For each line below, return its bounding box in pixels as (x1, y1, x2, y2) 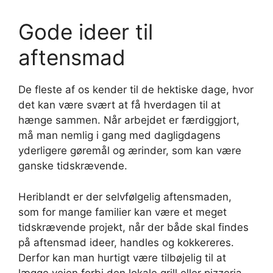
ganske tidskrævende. (18, 160, 130, 172)
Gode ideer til (18, 19, 153, 45)
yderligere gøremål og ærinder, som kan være (18, 144, 241, 157)
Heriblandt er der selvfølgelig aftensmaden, (18, 190, 232, 203)
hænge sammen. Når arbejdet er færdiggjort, (18, 114, 239, 127)
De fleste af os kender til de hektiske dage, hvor (18, 83, 253, 96)
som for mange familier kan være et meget (18, 205, 227, 218)
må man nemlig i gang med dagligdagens (18, 129, 221, 142)
